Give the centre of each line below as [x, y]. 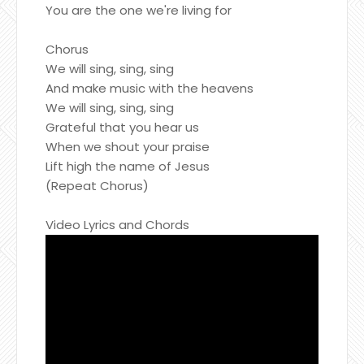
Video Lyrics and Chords [117, 224]
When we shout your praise [128, 146]
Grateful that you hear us [122, 127]
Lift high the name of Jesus [128, 166]
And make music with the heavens [149, 88]
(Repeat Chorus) [97, 185]
